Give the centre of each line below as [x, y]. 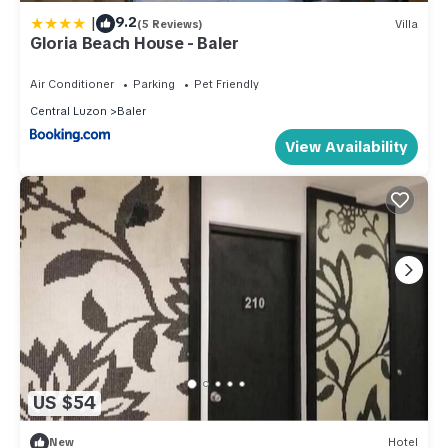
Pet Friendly [226, 84]
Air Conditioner [72, 84]
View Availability [346, 147]
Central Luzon [68, 111]
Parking [154, 84]
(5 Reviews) [170, 23]
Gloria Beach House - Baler [134, 44]
